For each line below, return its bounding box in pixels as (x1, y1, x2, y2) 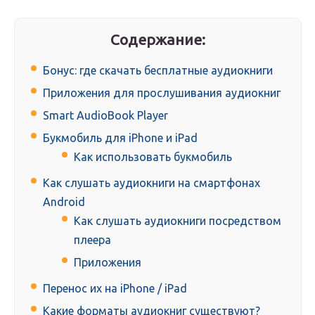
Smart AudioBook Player (43, 109, 168, 122)
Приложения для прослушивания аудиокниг (43, 86, 281, 100)
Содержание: (110, 31, 206, 49)
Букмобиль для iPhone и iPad (43, 131, 198, 145)
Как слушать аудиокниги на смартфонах (43, 176, 260, 190)
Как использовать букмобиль (74, 150, 232, 164)
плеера (74, 233, 111, 247)
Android (43, 195, 85, 209)
